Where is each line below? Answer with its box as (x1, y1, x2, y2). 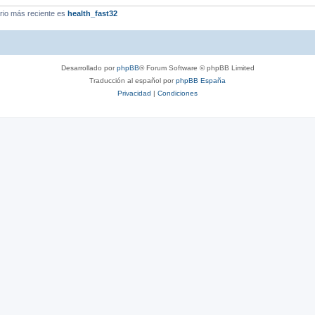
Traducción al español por (89, 76, 176, 84)
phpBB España (176, 76, 226, 84)
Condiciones (157, 89, 198, 97)
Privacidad (117, 89, 151, 97)
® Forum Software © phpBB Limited (139, 63, 255, 72)
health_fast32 (67, 9, 117, 18)
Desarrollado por (60, 63, 117, 72)
